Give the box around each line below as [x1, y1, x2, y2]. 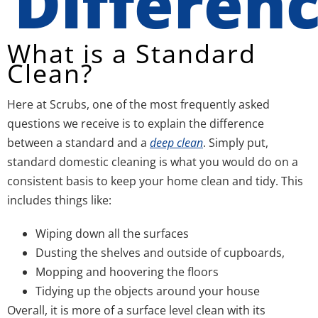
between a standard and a [7, 135, 150, 150]
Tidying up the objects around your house [35, 283, 260, 299]
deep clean [150, 135, 203, 150]
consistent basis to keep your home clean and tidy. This [7, 173, 303, 189]
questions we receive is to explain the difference [7, 116, 264, 131]
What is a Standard [7, 36, 256, 71]
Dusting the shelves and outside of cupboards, [35, 245, 285, 261]
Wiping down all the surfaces [35, 226, 189, 241]
